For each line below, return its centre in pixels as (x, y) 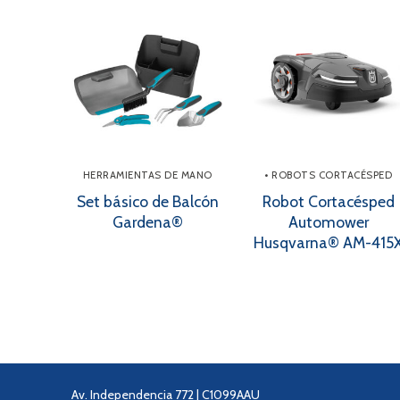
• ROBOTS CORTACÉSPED (329, 175)
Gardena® (147, 222)
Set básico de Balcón (147, 202)
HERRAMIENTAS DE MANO (147, 175)
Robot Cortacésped (328, 202)
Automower (328, 222)
